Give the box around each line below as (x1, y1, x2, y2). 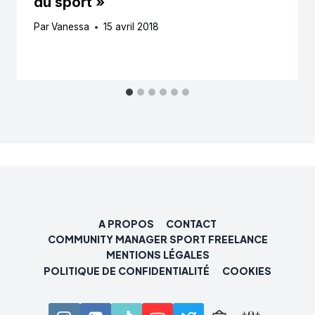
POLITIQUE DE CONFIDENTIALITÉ (44, 264, 210, 277)
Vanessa (51, 21, 90, 33)
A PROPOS (98, 217, 154, 230)
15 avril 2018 (103, 21, 160, 33)
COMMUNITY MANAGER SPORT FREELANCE (47, 232, 268, 245)
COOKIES (221, 264, 271, 277)
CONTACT (166, 217, 217, 230)
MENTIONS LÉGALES (105, 248, 210, 262)
